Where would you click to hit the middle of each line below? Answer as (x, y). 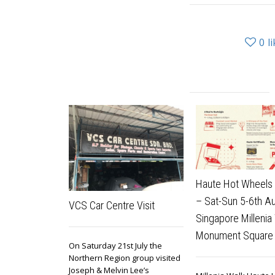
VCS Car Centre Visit (112, 206)
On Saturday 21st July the (115, 246)
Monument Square (234, 236)
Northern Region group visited (125, 258)
